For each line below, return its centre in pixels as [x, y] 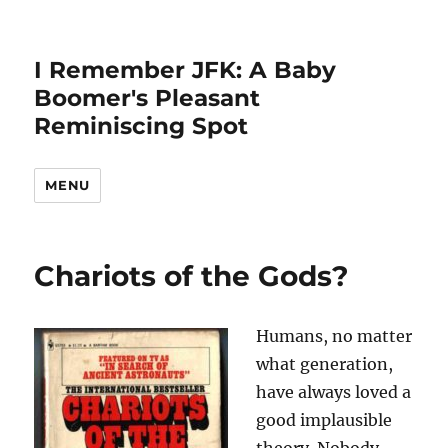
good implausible [324, 420]
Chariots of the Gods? [191, 276]
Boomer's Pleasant [147, 98]
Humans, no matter [334, 336]
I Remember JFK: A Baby [185, 70]
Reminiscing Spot [141, 126]
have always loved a [334, 392]
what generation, [325, 364]
